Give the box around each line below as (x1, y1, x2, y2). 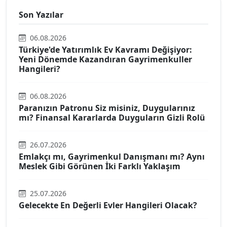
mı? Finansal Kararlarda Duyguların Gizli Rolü (19, 112, 205, 124)
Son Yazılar (19, 9, 63, 21)
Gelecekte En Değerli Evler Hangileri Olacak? (19, 200, 197, 211)
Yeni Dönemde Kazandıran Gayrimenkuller (19, 54, 192, 65)
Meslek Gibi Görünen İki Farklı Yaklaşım (19, 161, 180, 172)
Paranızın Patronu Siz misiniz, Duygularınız (19, 102, 195, 114)
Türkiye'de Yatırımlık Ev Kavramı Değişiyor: (19, 44, 192, 56)
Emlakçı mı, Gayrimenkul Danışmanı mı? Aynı (19, 151, 205, 163)
